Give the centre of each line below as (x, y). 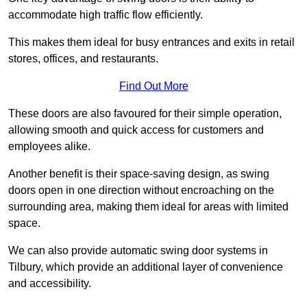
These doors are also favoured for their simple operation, (145, 114)
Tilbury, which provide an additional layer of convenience (146, 267)
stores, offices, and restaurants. (83, 59)
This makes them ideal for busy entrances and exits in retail (151, 42)
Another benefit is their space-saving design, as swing (139, 174)
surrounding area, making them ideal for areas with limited (148, 207)
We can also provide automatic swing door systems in (138, 251)
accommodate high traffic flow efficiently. (106, 15)
